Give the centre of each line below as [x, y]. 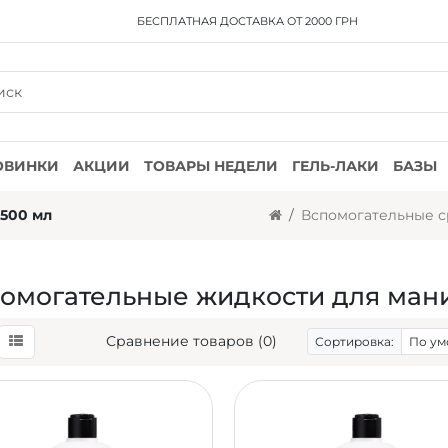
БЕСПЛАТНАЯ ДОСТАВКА [211, 21]
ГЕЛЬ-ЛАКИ [335, 166]
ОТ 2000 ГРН [321, 21]
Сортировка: [354, 341]
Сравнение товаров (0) [191, 341]
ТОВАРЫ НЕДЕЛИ [211, 166]
